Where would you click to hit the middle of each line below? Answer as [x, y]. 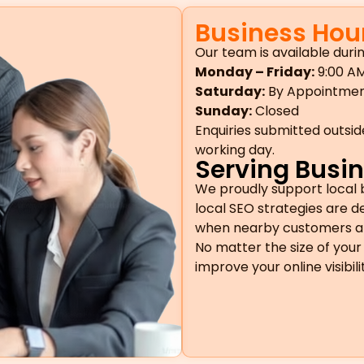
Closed [275, 110]
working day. [235, 149]
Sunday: [223, 110]
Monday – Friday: [255, 71]
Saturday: [230, 91]
